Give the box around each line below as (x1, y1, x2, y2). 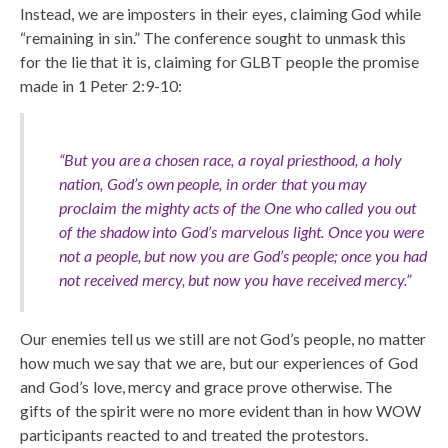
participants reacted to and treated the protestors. (20, 424, 368, 444)
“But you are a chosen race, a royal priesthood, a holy (59, 149, 402, 169)
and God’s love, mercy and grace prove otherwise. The (20, 376, 393, 396)
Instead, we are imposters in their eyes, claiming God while (20, 3, 422, 23)
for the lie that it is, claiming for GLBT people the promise (20, 51, 419, 71)
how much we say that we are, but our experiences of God (20, 352, 418, 372)
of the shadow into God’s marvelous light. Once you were (59, 221, 425, 241)
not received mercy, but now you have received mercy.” (59, 269, 412, 289)
